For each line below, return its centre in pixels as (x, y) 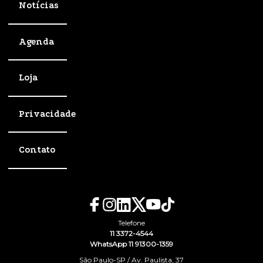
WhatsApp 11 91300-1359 (131, 244)
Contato (37, 150)
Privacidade (47, 114)
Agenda (36, 41)
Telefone (131, 222)
